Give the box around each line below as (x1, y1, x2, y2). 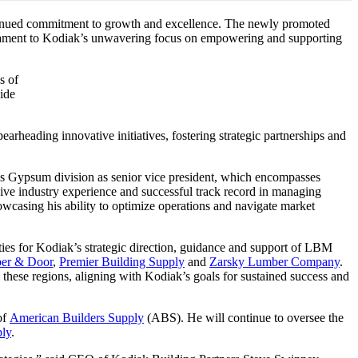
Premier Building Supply (59, 255, 185, 269)
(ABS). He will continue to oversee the (144, 311, 344, 325)
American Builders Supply (10, 311, 144, 325)
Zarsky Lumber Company (209, 255, 340, 269)
